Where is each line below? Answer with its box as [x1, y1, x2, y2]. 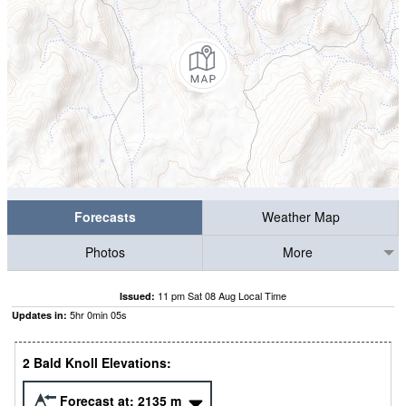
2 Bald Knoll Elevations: [23, 353, 171, 372]
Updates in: [12, 308, 67, 322]
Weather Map [261, 208, 340, 227]
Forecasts [73, 208, 136, 227]
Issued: [120, 289, 155, 303]
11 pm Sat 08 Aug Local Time [158, 288, 286, 303]
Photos [84, 243, 125, 262]
